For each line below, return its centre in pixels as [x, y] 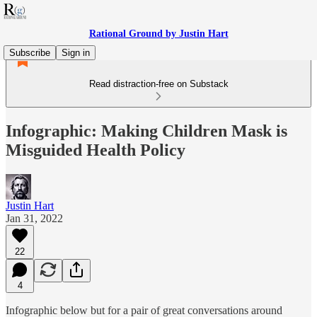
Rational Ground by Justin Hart [158, 34]
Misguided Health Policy [96, 150]
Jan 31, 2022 [34, 218]
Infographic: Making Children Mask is [146, 131]
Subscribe [30, 53]
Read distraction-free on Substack [158, 84]
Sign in [76, 53]
